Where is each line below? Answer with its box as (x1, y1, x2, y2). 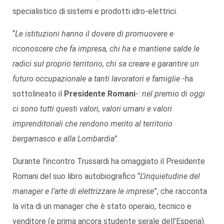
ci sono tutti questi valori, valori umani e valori (12, 103, 172, 113)
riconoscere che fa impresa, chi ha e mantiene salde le (12, 43, 199, 53)
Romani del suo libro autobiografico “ (12, 171, 140, 181)
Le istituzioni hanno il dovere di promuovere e (15, 28, 173, 38)
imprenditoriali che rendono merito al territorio (12, 118, 172, 128)
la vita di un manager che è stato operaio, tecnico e (12, 201, 191, 211)
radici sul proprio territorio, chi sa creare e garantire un (12, 58, 199, 68)
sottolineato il (12, 88, 64, 98)
